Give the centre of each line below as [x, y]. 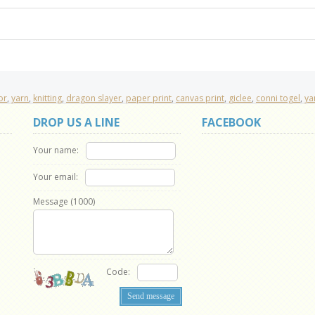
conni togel [278, 98]
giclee [240, 98]
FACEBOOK [231, 122]
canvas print [200, 98]
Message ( [53, 201]
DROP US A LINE [76, 122]
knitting [47, 98]
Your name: [56, 150]
